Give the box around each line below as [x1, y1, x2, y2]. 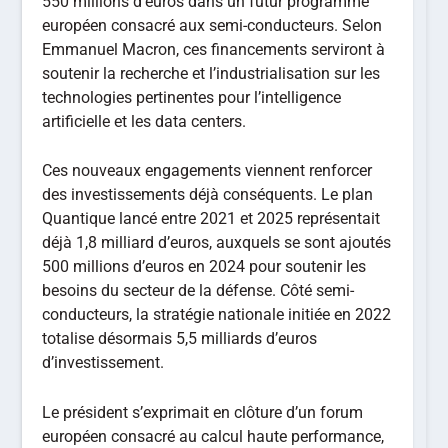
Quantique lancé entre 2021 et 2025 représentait [42, 209, 381, 229]
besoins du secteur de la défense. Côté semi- [42, 281, 355, 301]
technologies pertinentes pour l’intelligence [42, 87, 342, 107]
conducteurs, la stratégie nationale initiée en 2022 [42, 305, 392, 325]
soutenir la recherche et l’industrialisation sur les [42, 63, 381, 83]
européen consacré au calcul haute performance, [42, 427, 385, 446]
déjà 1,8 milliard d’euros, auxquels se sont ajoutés [42, 233, 392, 253]
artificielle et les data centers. [42, 111, 247, 131]
